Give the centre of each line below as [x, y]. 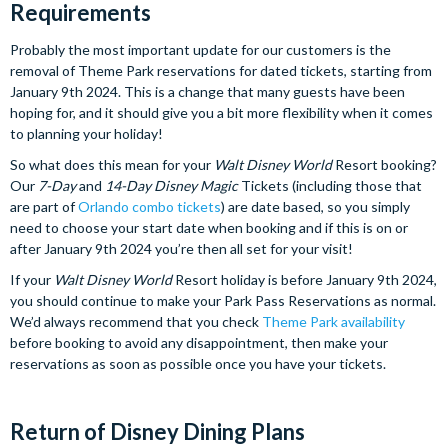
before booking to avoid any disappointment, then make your [199, 342]
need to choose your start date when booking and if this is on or [209, 227]
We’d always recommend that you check [136, 321]
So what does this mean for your [112, 164]
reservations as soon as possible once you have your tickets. [199, 363]
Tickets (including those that [331, 185]
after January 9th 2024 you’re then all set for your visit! [183, 248]
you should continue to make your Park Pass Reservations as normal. [223, 300]
